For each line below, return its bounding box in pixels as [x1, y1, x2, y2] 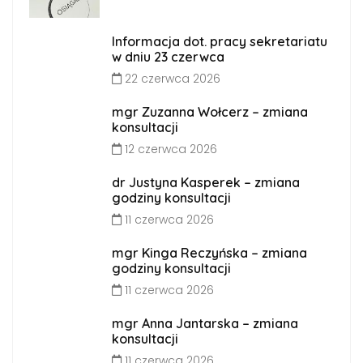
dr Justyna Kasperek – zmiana [111, 173, 300, 190]
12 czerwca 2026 [121, 140, 217, 157]
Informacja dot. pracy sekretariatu [111, 32, 327, 49]
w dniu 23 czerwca [111, 48, 224, 65]
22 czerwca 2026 [121, 70, 220, 87]
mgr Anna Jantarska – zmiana [111, 314, 298, 331]
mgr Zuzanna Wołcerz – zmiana [111, 103, 308, 120]
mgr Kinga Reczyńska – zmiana [111, 244, 307, 261]
